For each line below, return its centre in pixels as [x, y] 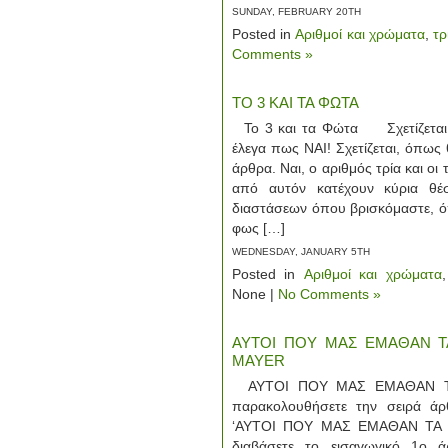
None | [255, 294]
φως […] [258, 228]
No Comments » [329, 294]
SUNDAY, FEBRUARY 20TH [296, 11]
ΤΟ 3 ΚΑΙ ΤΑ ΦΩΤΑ [295, 102]
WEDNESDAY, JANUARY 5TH [301, 251]
